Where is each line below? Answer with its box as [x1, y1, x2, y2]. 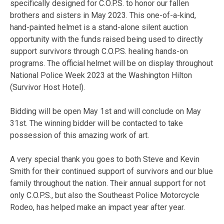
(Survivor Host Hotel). [10, 82, 87, 92]
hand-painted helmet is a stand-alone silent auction [10, 22, 188, 32]
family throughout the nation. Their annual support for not [10, 178, 205, 188]
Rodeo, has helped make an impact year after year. [10, 202, 185, 212]
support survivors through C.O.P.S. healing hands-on [10, 46, 188, 56]
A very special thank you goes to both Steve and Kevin [10, 154, 199, 164]
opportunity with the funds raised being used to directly [10, 34, 203, 44]
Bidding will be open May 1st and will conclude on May [10, 106, 201, 116]
